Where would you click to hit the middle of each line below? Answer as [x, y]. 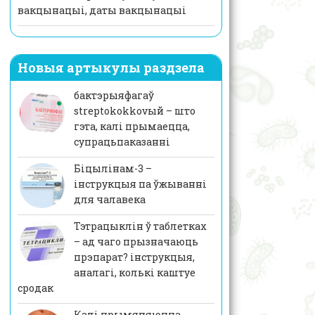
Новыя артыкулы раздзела [111, 68]
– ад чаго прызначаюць [136, 242]
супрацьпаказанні [122, 142]
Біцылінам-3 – [112, 169]
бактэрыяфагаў [114, 96]
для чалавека [109, 200]
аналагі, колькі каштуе [134, 273]
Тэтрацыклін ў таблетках [140, 226]
